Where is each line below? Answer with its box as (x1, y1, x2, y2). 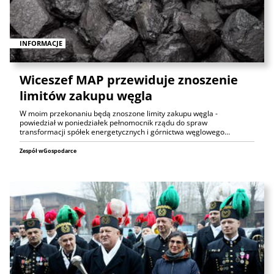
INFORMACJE (20, 38, 62, 48)
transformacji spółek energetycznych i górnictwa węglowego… (20, 127, 230, 137)
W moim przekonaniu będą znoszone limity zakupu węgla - (20, 108, 218, 119)
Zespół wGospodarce (20, 147, 76, 155)
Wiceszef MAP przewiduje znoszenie (20, 72, 238, 88)
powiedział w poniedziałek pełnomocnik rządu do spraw (20, 117, 207, 128)
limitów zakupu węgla (20, 87, 152, 104)
